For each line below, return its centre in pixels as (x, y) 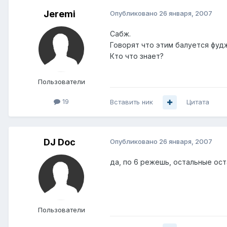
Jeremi (59, 14)
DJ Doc (59, 142)
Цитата (198, 102)
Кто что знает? (137, 56)
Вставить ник (131, 102)
